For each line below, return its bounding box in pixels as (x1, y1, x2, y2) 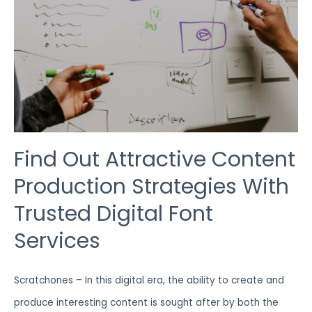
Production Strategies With (14, 172, 289, 202)
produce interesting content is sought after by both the (14, 296, 279, 310)
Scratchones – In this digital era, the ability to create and (14, 274, 284, 288)
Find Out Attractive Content (14, 145, 295, 175)
